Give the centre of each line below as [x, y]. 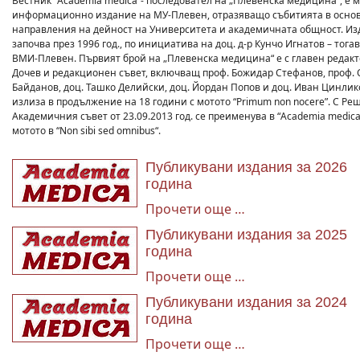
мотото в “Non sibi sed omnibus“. [86, 131]
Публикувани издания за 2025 [246, 235]
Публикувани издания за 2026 [246, 167]
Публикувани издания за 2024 [246, 302]
